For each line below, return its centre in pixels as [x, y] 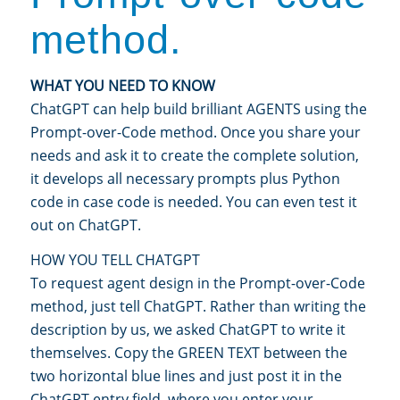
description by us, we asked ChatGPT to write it [188, 330]
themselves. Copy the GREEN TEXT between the [189, 353]
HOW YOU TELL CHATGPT [115, 260]
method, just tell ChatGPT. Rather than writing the [198, 307]
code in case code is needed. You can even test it [194, 201]
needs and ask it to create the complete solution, [195, 155]
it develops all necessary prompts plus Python [185, 178]
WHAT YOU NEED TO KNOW [123, 85]
